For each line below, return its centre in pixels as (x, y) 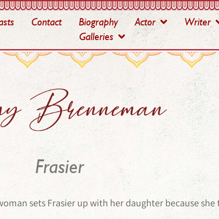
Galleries (96, 36)
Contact (46, 22)
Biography (98, 22)
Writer (197, 22)
